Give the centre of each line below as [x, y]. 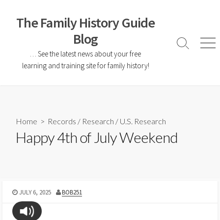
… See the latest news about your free [85, 54]
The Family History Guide [85, 23]
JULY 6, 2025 [35, 192]
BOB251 [72, 192]
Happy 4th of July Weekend [97, 137]
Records [62, 121]
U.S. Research [143, 121]
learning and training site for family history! [85, 66]
